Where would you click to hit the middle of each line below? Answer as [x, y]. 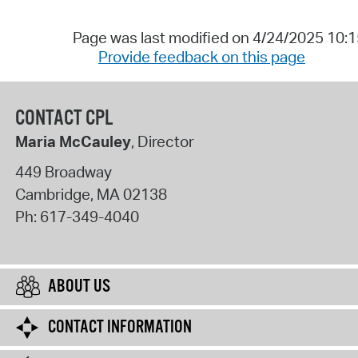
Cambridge [52, 194]
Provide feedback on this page [202, 57]
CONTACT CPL [64, 119]
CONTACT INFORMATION [120, 328]
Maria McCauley [73, 142]
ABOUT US [79, 287]
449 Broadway [63, 171]
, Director [162, 142]
